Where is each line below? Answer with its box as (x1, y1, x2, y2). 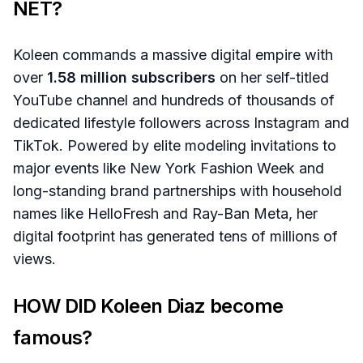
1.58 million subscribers (47, 68, 220, 86)
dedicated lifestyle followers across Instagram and (13, 113, 349, 131)
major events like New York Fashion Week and (13, 159, 324, 177)
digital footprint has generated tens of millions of (13, 227, 338, 245)
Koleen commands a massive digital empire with (13, 45, 333, 63)
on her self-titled (220, 68, 329, 86)
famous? (13, 325, 92, 349)
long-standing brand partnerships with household (13, 181, 342, 199)
